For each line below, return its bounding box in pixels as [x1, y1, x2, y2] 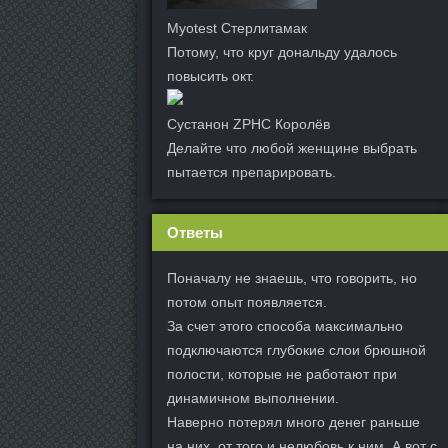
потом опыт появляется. [167, 294, 327, 310]
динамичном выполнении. [167, 390, 339, 406]
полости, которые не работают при [167, 366, 397, 382]
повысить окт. [167, 68, 254, 84]
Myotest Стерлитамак [167, 20, 307, 36]
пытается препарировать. [167, 164, 336, 180]
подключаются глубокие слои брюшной [167, 342, 426, 358]
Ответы [167, 224, 223, 241]
